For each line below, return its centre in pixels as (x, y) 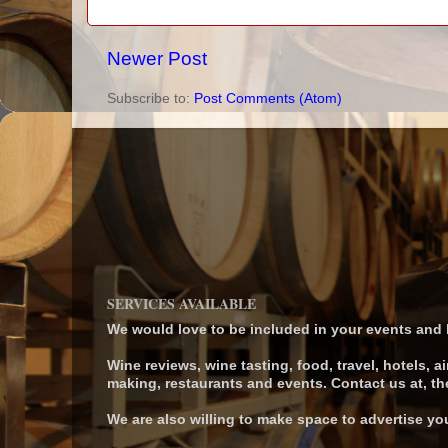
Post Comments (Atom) (268, 99)
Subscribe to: (150, 99)
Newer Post (157, 58)
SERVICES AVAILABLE (181, 304)
